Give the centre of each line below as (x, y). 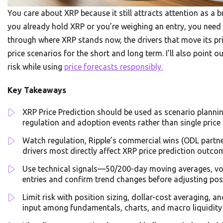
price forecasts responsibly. (113, 66)
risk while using (36, 66)
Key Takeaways (37, 90)
